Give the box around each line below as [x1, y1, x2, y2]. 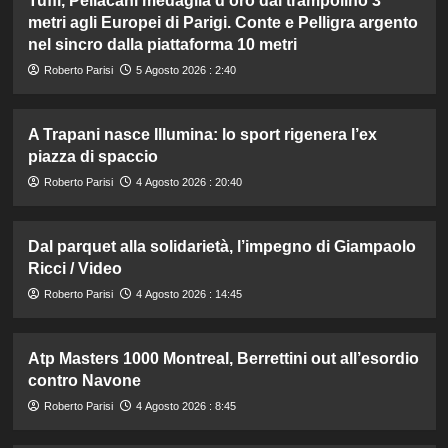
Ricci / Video [27, 260, 122, 278]
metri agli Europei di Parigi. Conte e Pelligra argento [27, 14, 418, 32]
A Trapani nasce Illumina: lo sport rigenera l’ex [27, 126, 377, 144]
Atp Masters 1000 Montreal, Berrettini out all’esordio [27, 350, 419, 368]
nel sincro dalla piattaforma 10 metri [27, 36, 297, 54]
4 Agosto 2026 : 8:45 [135, 400, 236, 413]
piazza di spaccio [27, 148, 158, 166]
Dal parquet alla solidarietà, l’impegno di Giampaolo [27, 238, 416, 256]
